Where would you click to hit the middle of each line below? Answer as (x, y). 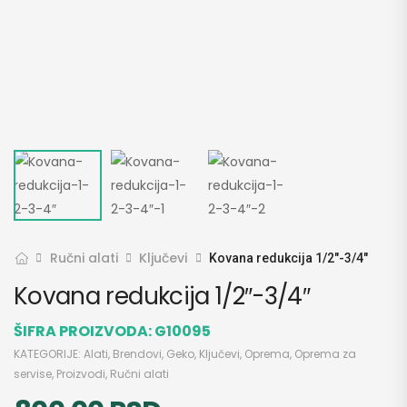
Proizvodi (81, 373)
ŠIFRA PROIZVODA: (84, 331)
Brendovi (137, 353)
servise (33, 373)
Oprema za (325, 353)
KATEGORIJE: (49, 353)
